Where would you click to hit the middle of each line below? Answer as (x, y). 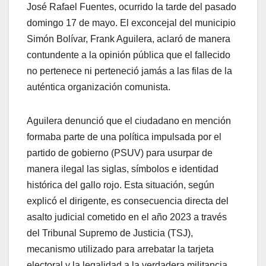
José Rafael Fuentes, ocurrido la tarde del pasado (132, 7)
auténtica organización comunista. (99, 87)
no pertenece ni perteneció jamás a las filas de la (129, 71)
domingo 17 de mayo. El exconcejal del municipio (131, 23)
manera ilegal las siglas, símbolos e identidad (123, 169)
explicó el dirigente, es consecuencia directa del (128, 201)
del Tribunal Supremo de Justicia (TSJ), (110, 233)
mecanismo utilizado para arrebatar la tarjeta (120, 249)
